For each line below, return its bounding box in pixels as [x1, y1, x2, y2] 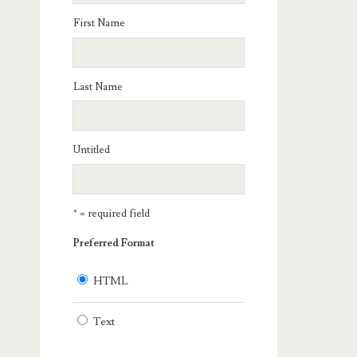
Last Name [73, 80, 124, 93]
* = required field [73, 206, 151, 220]
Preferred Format [73, 236, 155, 249]
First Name [73, 17, 126, 30]
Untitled [73, 143, 111, 157]
